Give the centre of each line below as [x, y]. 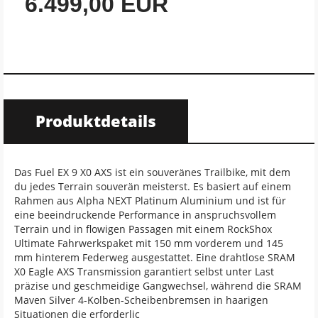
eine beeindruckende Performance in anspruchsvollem [145, 215]
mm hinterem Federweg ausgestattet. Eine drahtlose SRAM [155, 257]
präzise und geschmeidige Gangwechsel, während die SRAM [158, 286]
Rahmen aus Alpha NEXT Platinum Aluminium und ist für [150, 201]
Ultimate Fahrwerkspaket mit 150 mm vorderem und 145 [149, 243]
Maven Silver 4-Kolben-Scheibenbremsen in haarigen [141, 300]
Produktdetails [96, 121]
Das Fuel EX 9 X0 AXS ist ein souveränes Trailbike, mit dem [152, 172]
